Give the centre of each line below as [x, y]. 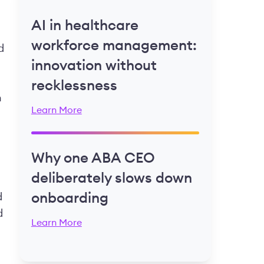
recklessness [74, 86]
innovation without [94, 66]
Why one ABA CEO [93, 159]
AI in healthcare [85, 26]
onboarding [70, 199]
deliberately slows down [111, 179]
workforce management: [114, 46]
